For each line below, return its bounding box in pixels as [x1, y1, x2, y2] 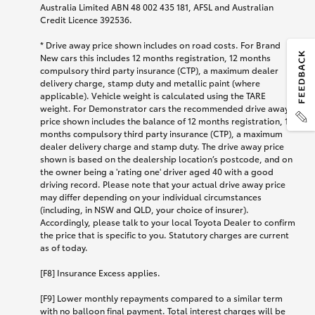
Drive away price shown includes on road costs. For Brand [46, 39, 281, 51]
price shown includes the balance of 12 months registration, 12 [40, 115, 293, 127]
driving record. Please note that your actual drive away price [40, 178, 285, 191]
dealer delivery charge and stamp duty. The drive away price [40, 140, 284, 153]
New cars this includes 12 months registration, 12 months [40, 51, 271, 64]
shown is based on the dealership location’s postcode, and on [40, 153, 292, 165]
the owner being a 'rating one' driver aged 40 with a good [40, 165, 274, 178]
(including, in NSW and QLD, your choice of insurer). [40, 203, 249, 216]
